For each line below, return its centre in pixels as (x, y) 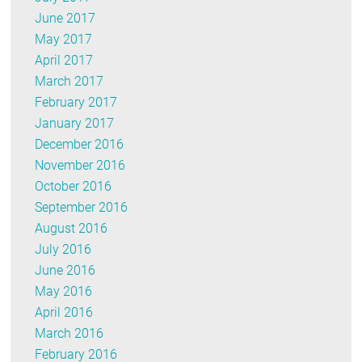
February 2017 (76, 103)
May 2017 (64, 40)
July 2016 (63, 250)
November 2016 (80, 166)
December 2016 (80, 145)
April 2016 (64, 313)
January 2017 (75, 124)
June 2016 (65, 271)
